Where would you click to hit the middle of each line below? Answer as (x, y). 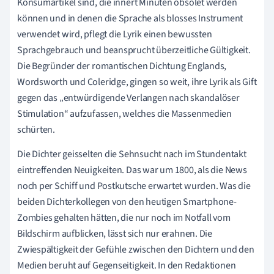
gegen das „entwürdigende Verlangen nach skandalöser (128, 98)
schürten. (36, 130)
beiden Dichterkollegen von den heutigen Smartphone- (127, 202)
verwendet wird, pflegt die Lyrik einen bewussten (115, 35)
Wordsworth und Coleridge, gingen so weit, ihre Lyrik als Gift (137, 82)
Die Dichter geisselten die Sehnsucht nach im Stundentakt (132, 154)
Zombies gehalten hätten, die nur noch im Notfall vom (124, 218)
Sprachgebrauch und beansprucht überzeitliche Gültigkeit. (134, 50)
